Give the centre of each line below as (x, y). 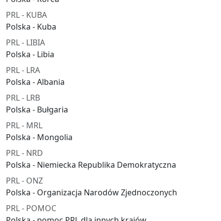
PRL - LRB (23, 98)
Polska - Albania (35, 82)
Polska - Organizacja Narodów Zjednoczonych (92, 193)
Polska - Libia (30, 55)
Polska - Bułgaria (37, 110)
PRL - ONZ (24, 181)
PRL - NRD (24, 153)
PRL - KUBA (26, 15)
